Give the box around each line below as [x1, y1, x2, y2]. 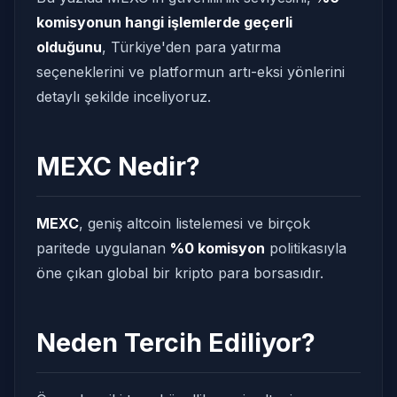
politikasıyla [265, 239, 346, 257]
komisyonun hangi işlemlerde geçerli [36, 13, 292, 31]
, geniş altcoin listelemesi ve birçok [79, 214, 310, 232]
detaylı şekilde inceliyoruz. [36, 88, 211, 105]
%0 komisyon [170, 239, 265, 257]
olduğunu [36, 38, 102, 56]
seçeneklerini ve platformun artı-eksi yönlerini [36, 63, 345, 81]
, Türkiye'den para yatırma [102, 38, 281, 56]
